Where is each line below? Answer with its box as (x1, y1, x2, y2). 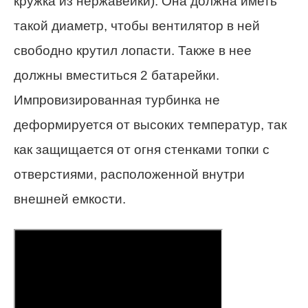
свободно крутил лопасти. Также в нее (14, 43, 252, 58)
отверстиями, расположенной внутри (14, 167, 245, 182)
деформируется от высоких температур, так (14, 118, 287, 133)
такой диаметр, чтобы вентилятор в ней (14, 19, 260, 34)
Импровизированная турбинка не (14, 93, 220, 108)
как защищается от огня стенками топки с (14, 142, 269, 157)
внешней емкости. (14, 192, 126, 207)
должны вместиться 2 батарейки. (14, 68, 219, 83)
